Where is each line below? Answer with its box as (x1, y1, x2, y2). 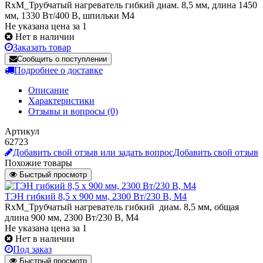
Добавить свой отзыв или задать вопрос (13, 147, 173, 157)
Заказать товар (13, 42, 71, 52)
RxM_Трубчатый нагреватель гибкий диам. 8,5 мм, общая (5, 201, 239, 212)
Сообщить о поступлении (17, 54, 107, 63)
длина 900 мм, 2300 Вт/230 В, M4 (5, 212, 139, 222)
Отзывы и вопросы (28, 106, 107, 116)
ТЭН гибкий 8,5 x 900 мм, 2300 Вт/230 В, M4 (5, 191, 187, 201)
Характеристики (28, 95, 95, 106)
